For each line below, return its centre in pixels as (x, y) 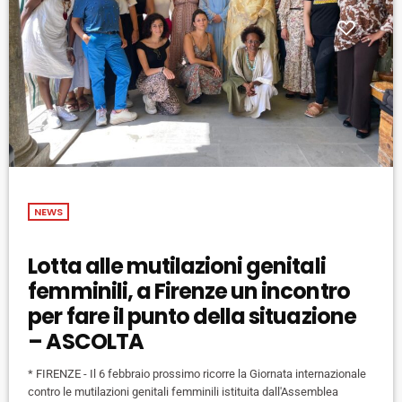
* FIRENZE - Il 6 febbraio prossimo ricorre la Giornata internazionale (197, 374)
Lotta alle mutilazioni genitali (177, 267)
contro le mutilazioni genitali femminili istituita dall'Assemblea (184, 392)
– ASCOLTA (86, 342)
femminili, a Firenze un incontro (189, 292)
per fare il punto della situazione (192, 317)
